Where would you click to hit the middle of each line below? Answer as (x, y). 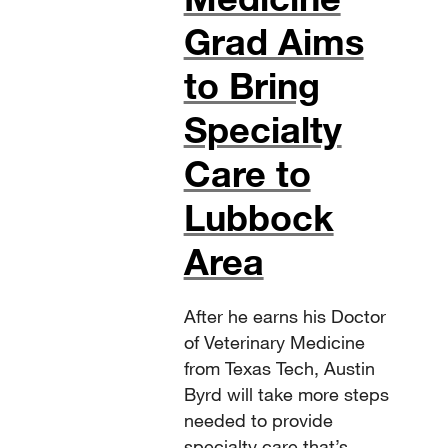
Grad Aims (273, 41)
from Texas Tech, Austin (279, 368)
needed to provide (258, 420)
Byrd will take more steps (286, 394)
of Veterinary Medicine (274, 342)
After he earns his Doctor (284, 316)
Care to (247, 173)
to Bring (251, 85)
